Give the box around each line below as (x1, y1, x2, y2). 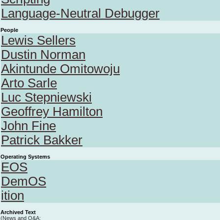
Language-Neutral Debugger (1, 6, 160, 20)
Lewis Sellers (1, 33, 76, 47)
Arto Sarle (1, 76, 57, 90)
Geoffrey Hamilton (1, 105, 103, 118)
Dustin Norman (1, 48, 85, 61)
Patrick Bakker (1, 133, 82, 147)
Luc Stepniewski (1, 90, 92, 104)
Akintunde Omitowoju (1, 62, 120, 76)
